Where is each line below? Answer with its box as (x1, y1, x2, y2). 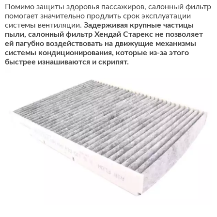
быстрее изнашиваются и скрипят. (5, 58, 129, 66)
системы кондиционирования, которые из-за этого (5, 49, 189, 57)
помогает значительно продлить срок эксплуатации (5, 12, 191, 20)
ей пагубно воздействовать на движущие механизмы (5, 40, 196, 48)
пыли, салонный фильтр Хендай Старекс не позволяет (5, 31, 203, 39)
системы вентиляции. (5, 21, 84, 30)
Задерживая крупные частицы (84, 21, 194, 30)
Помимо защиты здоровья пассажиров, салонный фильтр (5, 3, 211, 11)
